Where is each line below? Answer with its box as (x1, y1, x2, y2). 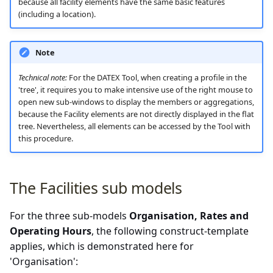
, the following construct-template (91, 224, 249, 238)
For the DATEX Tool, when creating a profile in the (66, 72, 247, 83)
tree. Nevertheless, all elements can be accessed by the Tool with (18, 121, 250, 132)
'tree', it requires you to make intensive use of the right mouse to (18, 84, 253, 96)
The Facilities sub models (10, 177, 182, 198)
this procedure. (18, 133, 73, 144)
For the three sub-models (10, 208, 129, 222)
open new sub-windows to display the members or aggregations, (18, 96, 254, 108)
